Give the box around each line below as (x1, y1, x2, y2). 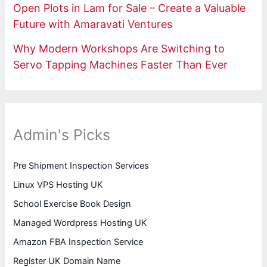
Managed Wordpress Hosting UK (13, 217, 148, 228)
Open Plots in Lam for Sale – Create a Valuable (13, 2, 246, 15)
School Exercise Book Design (13, 198, 132, 210)
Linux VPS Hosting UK (13, 179, 104, 191)
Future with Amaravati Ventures (13, 18, 173, 31)
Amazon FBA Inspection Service (13, 236, 144, 247)
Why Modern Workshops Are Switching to (13, 42, 225, 55)
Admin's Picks (13, 125, 111, 144)
